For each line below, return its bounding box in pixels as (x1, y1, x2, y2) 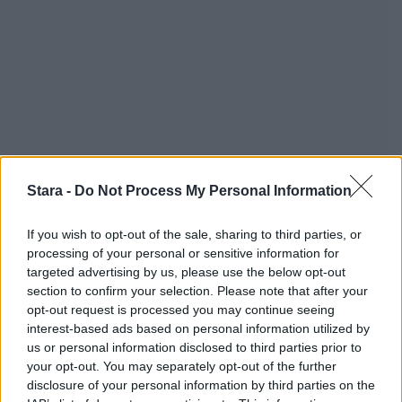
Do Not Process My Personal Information (74, 182, 352, 198)
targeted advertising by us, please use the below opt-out (27, 264, 345, 279)
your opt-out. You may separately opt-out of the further (27, 358, 336, 373)
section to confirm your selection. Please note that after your (27, 283, 368, 298)
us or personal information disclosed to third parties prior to (27, 339, 362, 354)
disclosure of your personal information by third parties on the (27, 377, 375, 392)
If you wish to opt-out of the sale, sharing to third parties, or (27, 226, 362, 241)
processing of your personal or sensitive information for (27, 245, 339, 260)
